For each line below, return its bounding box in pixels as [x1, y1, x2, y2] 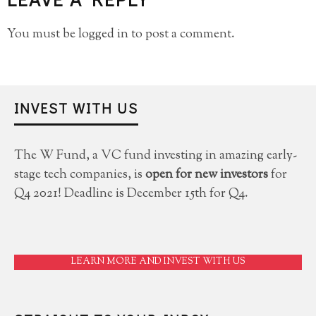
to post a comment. [128, 25, 235, 44]
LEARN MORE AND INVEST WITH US [71, 255, 245, 269]
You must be [7, 25, 78, 44]
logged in [78, 25, 128, 44]
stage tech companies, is [14, 166, 145, 185]
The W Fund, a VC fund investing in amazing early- [14, 147, 297, 166]
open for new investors [145, 166, 268, 185]
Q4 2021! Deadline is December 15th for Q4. [14, 185, 248, 204]
